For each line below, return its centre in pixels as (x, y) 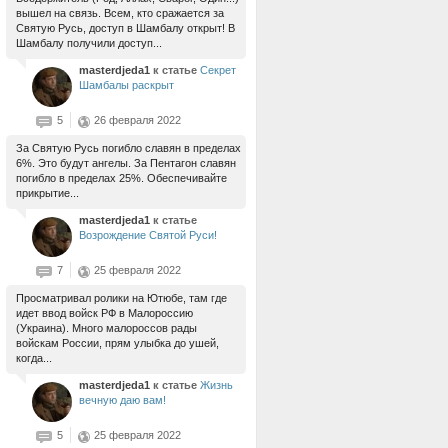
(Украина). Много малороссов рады (106, 328)
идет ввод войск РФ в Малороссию (104, 313)
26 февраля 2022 (137, 120)
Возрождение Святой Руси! (148, 235)
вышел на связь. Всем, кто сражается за (120, 13)
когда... (34, 358)
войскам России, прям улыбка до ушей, (117, 343)
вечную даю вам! (122, 400)
